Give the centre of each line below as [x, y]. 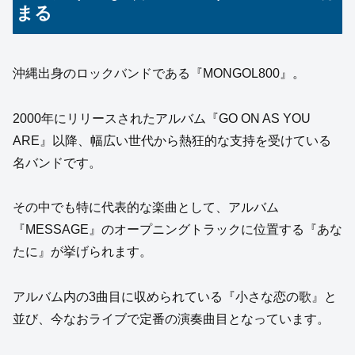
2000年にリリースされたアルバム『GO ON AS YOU [162, 118]
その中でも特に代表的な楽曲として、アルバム [146, 208]
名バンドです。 [57, 162]
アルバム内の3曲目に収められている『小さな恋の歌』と [175, 297]
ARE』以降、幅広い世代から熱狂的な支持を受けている [172, 140]
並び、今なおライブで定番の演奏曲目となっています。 [171, 319]
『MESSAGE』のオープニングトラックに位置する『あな [177, 230]
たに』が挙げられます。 [82, 252]
